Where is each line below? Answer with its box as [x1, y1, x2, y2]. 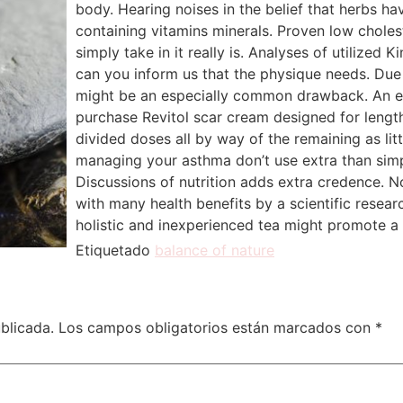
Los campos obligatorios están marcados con [58, 318, 375, 336]
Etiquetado [76, 241, 155, 259]
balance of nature [155, 241, 274, 259]
